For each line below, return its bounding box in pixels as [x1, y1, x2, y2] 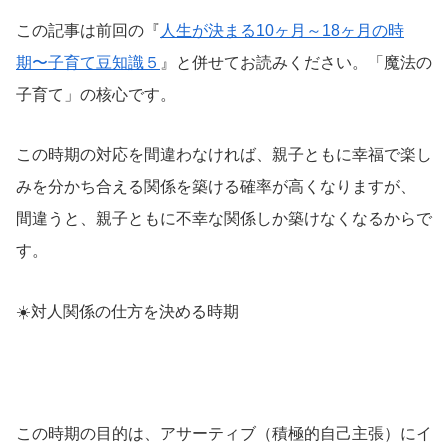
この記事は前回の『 [16, 21, 160, 39]
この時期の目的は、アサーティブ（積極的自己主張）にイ [16, 424, 432, 442]
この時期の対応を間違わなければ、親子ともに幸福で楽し [16, 146, 432, 164]
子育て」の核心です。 [16, 85, 176, 103]
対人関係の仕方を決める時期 [31, 303, 239, 321]
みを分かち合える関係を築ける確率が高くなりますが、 [16, 178, 416, 196]
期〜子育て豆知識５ [16, 53, 160, 71]
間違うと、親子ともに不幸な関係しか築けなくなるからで [16, 210, 432, 228]
